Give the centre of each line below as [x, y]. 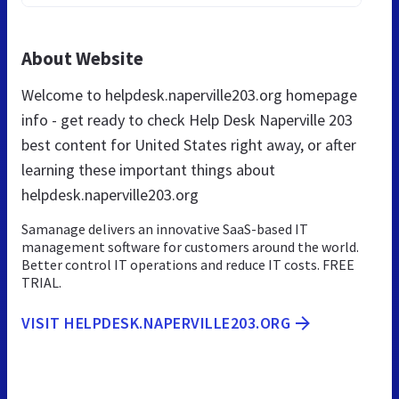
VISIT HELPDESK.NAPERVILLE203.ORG [156, 322]
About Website [82, 58]
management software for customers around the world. [190, 246]
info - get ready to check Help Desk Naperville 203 [187, 119]
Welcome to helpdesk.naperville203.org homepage [189, 94]
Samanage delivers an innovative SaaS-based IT [165, 228]
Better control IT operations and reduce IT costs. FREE [188, 264]
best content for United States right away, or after [189, 144]
